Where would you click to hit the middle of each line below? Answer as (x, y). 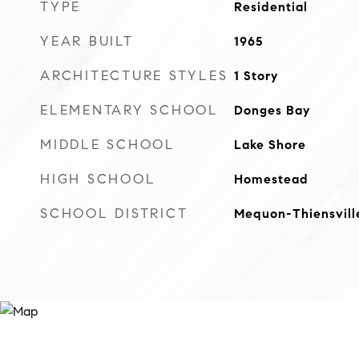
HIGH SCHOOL (98, 179)
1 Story (256, 76)
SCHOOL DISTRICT (114, 214)
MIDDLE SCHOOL (108, 145)
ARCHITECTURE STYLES (134, 76)
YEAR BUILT (87, 41)
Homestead (271, 179)
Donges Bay (272, 110)
